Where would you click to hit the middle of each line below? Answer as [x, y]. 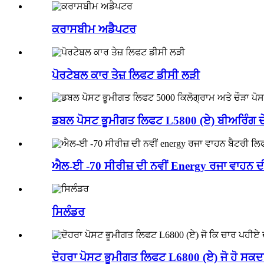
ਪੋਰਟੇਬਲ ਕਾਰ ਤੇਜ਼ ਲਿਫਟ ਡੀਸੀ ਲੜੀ [126, 75]
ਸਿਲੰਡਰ [68, 212]
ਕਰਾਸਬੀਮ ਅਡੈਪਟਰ [94, 29]
